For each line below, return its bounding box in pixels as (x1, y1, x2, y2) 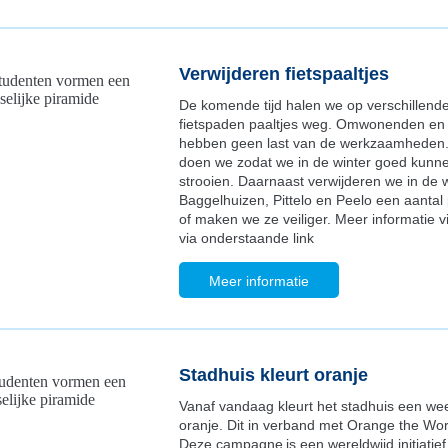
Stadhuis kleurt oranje (179, 365, 368, 385)
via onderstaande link (179, 230, 314, 246)
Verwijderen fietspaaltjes (179, 64, 394, 84)
